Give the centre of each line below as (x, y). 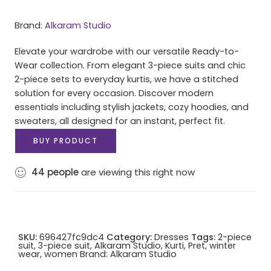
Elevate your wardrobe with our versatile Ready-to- (127, 51)
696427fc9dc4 (72, 237)
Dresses (171, 237)
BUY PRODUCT (66, 140)
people (63, 172)
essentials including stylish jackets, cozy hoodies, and (132, 107)
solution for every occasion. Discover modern (114, 93)
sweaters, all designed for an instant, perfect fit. (120, 121)
